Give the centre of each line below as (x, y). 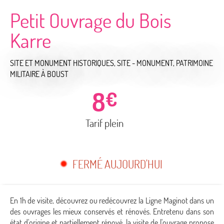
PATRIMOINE (194, 63)
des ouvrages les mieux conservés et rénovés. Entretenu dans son (112, 211)
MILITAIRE (25, 74)
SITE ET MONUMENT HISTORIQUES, (63, 63)
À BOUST (55, 74)
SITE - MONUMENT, (146, 63)
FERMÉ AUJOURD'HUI (117, 164)
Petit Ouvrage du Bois (90, 20)
